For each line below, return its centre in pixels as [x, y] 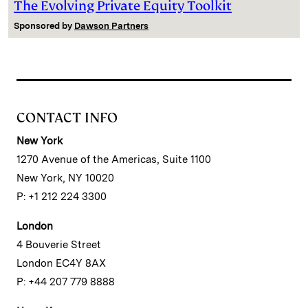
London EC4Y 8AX [61, 263]
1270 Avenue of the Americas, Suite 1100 [114, 159]
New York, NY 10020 [65, 178]
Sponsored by [44, 25]
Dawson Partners [111, 25]
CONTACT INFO [67, 117]
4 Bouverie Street [59, 244]
